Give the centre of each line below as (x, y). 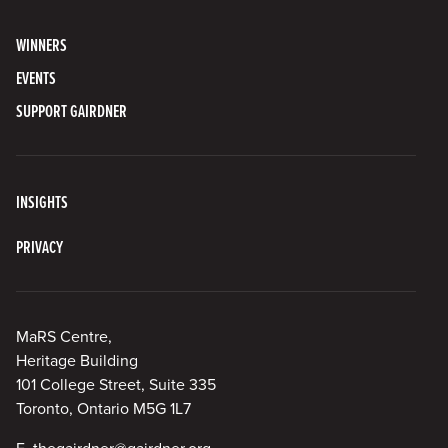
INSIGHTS (42, 201)
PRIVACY (39, 246)
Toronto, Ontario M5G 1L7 (103, 407)
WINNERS (41, 44)
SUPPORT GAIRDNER (71, 110)
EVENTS (36, 77)
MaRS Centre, (64, 335)
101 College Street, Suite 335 (116, 383)
